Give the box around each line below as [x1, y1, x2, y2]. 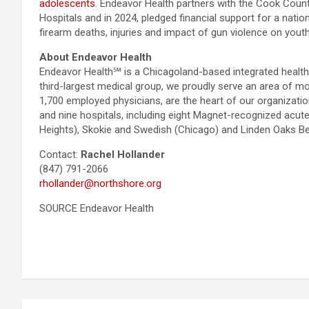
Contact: [39, 148, 81, 161]
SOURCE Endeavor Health [39, 202, 154, 215]
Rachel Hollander [81, 148, 165, 161]
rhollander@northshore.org [39, 177, 161, 190]
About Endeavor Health [39, 51, 152, 63]
